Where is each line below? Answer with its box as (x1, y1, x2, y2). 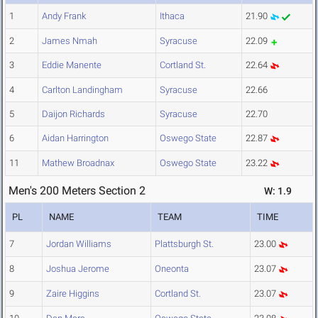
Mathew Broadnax (42, 158, 114, 169)
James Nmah (42, 35, 97, 47)
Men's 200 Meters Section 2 (9, 184, 146, 198)
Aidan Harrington (42, 133, 109, 144)
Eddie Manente (42, 60, 102, 71)
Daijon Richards (42, 109, 105, 120)
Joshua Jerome (46, 263, 109, 275)
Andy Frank (42, 11, 86, 22)
